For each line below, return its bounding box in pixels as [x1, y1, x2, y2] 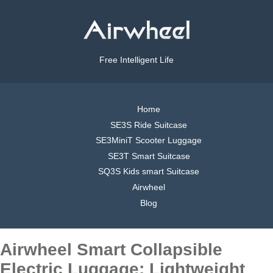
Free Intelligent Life [99, 55, 174, 65]
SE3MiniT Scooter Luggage [96, 135, 202, 146]
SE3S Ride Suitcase [110, 119, 187, 130]
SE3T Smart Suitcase [107, 151, 190, 161]
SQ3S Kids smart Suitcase [98, 166, 199, 177]
